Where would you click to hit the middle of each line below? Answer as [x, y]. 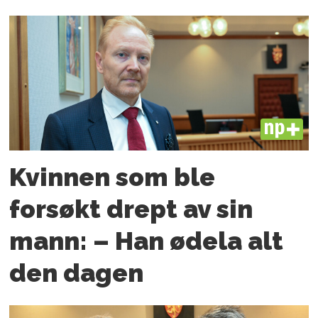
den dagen [77, 273]
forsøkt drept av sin [131, 209]
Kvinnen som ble [113, 177]
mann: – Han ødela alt [147, 241]
